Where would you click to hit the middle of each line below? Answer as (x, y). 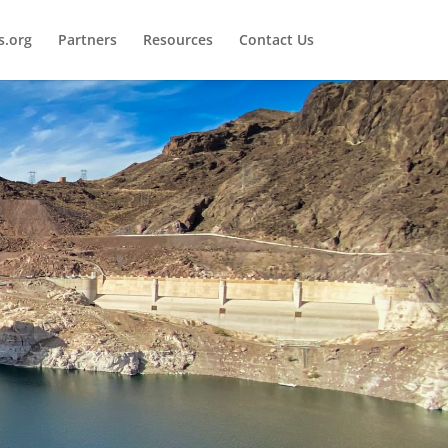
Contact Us (276, 39)
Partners (87, 39)
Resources (177, 39)
